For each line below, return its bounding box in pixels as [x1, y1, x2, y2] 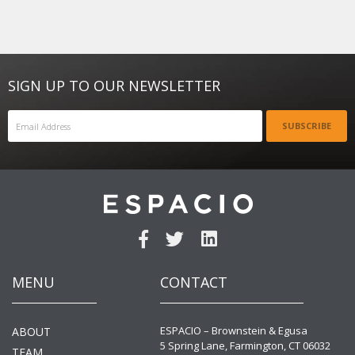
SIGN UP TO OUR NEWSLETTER [8, 76, 220, 95]
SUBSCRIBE [282, 120, 331, 132]
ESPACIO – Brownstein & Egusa [159, 323, 307, 338]
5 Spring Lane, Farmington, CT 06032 [159, 338, 330, 353]
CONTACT [159, 273, 227, 292]
